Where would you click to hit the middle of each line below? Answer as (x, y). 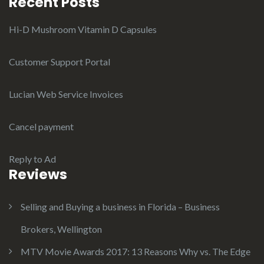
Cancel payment (41, 127)
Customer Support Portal (60, 62)
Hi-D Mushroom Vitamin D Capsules (83, 29)
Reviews (38, 175)
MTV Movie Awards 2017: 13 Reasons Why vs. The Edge (136, 252)
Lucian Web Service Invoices (66, 94)
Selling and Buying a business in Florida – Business (120, 207)
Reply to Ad (32, 159)
